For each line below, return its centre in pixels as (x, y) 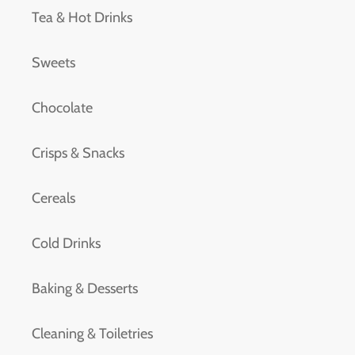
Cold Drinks (66, 243)
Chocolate (62, 107)
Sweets (53, 62)
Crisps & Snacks (78, 153)
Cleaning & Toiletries (92, 333)
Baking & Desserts (85, 288)
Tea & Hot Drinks (82, 17)
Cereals (53, 198)
